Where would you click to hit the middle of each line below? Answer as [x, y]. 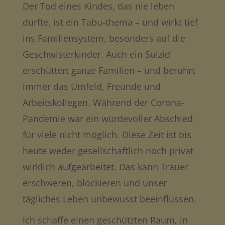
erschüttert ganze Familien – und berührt [108, 70]
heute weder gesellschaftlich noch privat [108, 150]
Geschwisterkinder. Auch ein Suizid [96, 54]
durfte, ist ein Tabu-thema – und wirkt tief [110, 22]
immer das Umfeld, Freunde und [91, 86]
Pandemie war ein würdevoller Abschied [107, 118]
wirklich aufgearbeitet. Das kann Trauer [105, 166]
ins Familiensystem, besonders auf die [104, 38]
